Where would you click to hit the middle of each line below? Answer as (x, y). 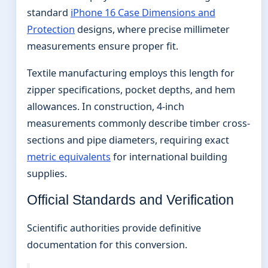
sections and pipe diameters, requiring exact (128, 140)
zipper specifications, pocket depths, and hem (131, 89)
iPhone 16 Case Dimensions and (143, 12)
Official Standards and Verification (130, 200)
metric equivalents (69, 156)
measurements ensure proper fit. (103, 46)
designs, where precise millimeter (152, 29)
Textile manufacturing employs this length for (131, 73)
